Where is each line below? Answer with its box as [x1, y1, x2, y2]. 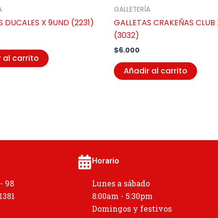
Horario [92, 156, 120, 165]
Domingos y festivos [92, 203, 172, 214]
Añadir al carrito [124, 65, 187, 76]
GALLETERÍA [114, 4, 150, 14]
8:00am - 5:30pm [92, 191, 153, 201]
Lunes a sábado [92, 178, 150, 188]
